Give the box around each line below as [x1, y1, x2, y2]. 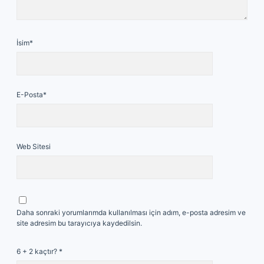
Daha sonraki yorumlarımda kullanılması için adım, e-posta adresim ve [16, 208, 246, 217]
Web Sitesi [16, 142, 51, 151]
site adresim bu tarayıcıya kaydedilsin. [16, 219, 142, 227]
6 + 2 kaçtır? [16, 247, 59, 256]
